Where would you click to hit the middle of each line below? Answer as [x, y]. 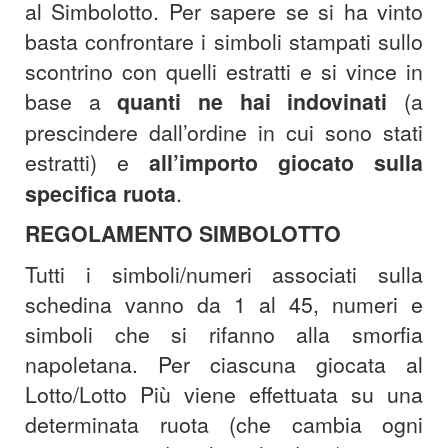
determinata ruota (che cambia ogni [224, 424]
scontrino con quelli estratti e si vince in [224, 71]
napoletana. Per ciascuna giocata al [224, 364]
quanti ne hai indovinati [252, 102]
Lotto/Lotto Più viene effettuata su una [224, 394]
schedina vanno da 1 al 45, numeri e [224, 304]
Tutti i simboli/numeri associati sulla [224, 274]
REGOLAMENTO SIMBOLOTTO [183, 234]
